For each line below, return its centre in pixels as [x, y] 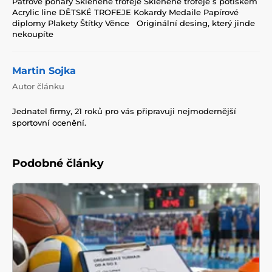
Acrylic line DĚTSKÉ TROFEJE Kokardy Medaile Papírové [125, 12]
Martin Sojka [44, 70]
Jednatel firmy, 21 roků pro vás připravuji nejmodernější [124, 111]
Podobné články [58, 163]
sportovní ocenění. [49, 122]
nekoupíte [33, 34]
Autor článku [38, 86]
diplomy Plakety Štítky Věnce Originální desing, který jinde [134, 23]
